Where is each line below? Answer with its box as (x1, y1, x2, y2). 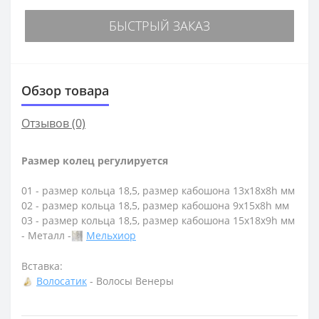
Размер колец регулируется (21, 154, 168, 168)
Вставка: (21, 258, 63, 273)
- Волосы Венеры (87, 273, 174, 288)
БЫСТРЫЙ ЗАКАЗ (109, 17, 210, 35)
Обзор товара (21, 82, 109, 100)
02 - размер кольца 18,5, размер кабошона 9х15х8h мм (21, 199, 289, 213)
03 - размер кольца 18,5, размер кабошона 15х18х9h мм (21, 214, 295, 228)
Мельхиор (86, 229, 136, 243)
